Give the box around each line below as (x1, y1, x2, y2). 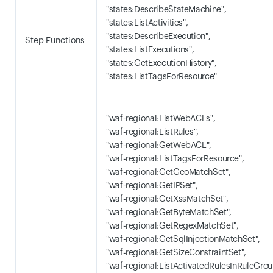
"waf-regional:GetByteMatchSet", (106, 207, 232, 217)
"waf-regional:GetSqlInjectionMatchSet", (106, 234, 260, 244)
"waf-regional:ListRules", (106, 127, 199, 136)
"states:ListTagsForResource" (106, 71, 217, 81)
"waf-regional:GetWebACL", (106, 140, 211, 150)
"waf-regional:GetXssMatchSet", (106, 194, 229, 204)
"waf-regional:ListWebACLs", (106, 113, 216, 123)
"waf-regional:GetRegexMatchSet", (106, 221, 239, 230)
